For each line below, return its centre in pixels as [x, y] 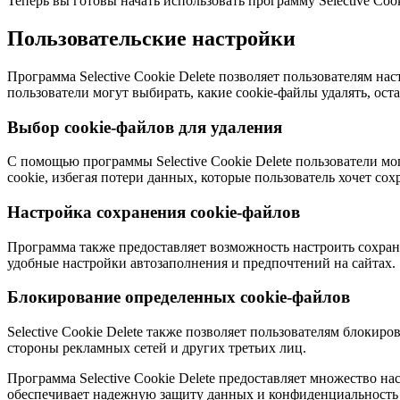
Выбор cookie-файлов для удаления [145, 127]
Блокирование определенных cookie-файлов [179, 297]
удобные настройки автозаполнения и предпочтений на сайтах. [201, 262]
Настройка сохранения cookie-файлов [154, 212]
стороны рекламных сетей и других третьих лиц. [157, 348]
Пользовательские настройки [151, 38]
